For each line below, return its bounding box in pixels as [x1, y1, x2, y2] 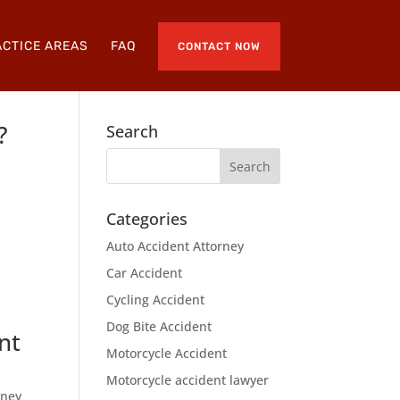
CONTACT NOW [177, 39, 261, 53]
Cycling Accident [106, 291, 205, 308]
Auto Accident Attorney [106, 237, 245, 254]
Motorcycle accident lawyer [106, 371, 270, 388]
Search [106, 121, 159, 142]
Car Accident [106, 264, 183, 281]
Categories [106, 208, 188, 229]
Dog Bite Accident [106, 318, 212, 335]
